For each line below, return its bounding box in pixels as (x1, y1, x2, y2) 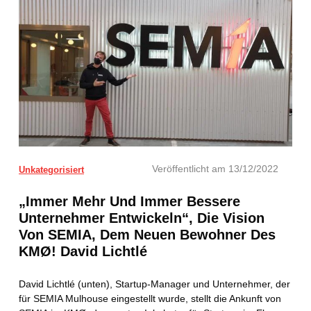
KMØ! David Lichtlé (19, 243, 147, 259)
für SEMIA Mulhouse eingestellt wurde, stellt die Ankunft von (19, 292, 281, 304)
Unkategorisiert (19, 164, 84, 175)
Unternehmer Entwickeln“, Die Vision (19, 210, 264, 226)
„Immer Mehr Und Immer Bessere (19, 193, 240, 209)
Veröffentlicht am (151, 163, 226, 175)
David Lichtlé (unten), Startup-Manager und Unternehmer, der (19, 278, 290, 289)
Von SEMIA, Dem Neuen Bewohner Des (19, 226, 276, 242)
